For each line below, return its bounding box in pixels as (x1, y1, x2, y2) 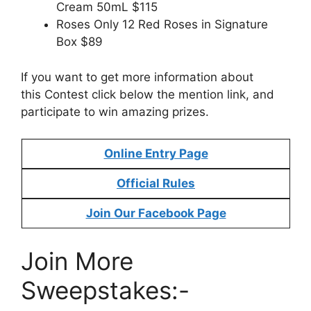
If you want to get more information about (21, 69, 253, 84)
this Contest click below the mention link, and (21, 87, 274, 101)
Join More (21, 246, 133, 276)
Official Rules (117, 176, 195, 190)
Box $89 (56, 35, 103, 49)
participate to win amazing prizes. (21, 104, 209, 119)
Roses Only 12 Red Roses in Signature (56, 17, 268, 31)
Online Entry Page (103, 146, 208, 160)
